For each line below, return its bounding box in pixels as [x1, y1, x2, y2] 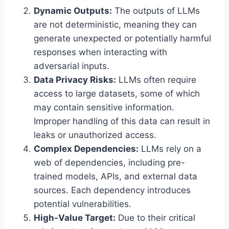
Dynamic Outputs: [34, 5, 112, 16]
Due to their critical [116, 212, 195, 223]
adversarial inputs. [34, 60, 109, 71]
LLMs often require [116, 74, 196, 85]
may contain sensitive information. [34, 102, 174, 112]
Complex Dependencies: [34, 143, 139, 154]
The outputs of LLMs [112, 5, 200, 16]
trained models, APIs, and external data [34, 171, 197, 181]
